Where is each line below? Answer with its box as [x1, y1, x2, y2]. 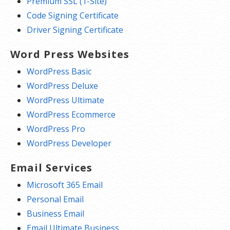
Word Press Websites [10, 47, 129, 61]
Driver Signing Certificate [27, 24, 123, 35]
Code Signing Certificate [27, 10, 119, 21]
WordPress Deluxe [27, 80, 98, 91]
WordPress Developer [27, 138, 111, 149]
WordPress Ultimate [27, 94, 104, 106]
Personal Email [27, 194, 84, 205]
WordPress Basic [27, 66, 91, 77]
